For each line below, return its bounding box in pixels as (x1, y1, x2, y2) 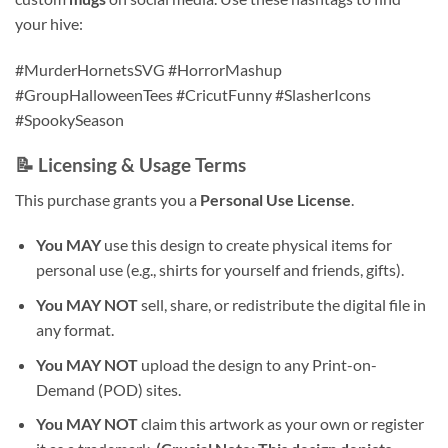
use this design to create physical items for (100, 235, 392, 255)
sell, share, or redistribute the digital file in (137, 295, 426, 315)
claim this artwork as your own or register (137, 414, 424, 434)
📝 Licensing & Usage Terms (15, 153, 246, 177)
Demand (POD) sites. (35, 379, 181, 399)
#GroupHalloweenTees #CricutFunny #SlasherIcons (15, 85, 371, 105)
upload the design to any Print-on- (137, 354, 377, 374)
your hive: (15, 14, 83, 34)
